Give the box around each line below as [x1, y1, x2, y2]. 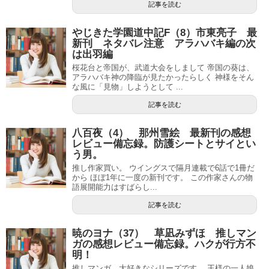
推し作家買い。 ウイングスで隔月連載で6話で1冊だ [72, 163, 255, 172]
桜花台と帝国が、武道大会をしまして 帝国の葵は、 [72, 63, 254, 72]
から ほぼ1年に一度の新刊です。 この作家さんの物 [72, 173, 253, 182]
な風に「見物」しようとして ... [72, 82, 183, 91]
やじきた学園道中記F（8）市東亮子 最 [72, 27, 257, 38]
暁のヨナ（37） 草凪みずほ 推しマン [72, 228, 256, 239]
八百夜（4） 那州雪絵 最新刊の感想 [72, 127, 251, 139]
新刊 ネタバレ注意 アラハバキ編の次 [72, 38, 256, 49]
